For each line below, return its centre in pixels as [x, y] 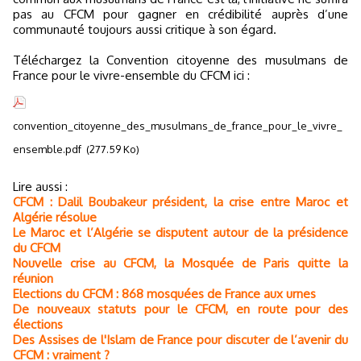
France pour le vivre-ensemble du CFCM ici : [131, 75]
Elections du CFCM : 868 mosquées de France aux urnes [164, 293]
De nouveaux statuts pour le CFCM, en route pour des [180, 309]
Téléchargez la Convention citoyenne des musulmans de [180, 60]
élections [38, 324]
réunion [33, 278]
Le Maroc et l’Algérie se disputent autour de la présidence [180, 232]
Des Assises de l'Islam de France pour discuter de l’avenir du [180, 339]
